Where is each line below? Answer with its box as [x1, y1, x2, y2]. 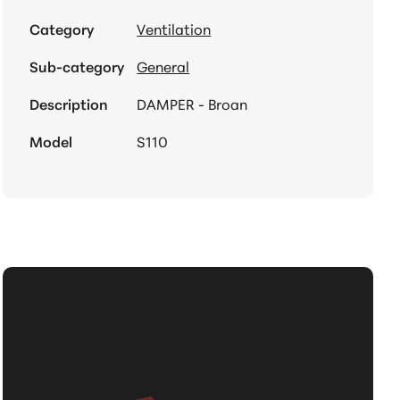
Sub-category [29, 54, 125, 76]
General [137, 54, 190, 76]
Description [29, 92, 109, 113]
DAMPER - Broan [137, 92, 248, 113]
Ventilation [137, 17, 212, 38]
